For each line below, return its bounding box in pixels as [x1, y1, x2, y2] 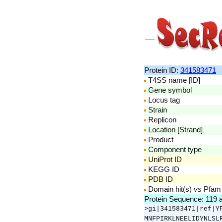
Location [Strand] [146, 125, 203, 134]
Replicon [146, 115, 176, 124]
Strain [146, 106, 167, 114]
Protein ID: [144, 66, 180, 74]
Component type [146, 145, 202, 154]
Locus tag [146, 96, 180, 104]
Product [146, 135, 173, 144]
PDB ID [146, 175, 173, 183]
